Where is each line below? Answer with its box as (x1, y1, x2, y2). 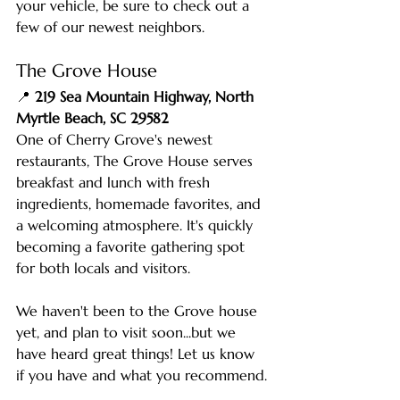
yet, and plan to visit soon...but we (16, 322, 240, 341)
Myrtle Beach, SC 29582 (16, 108, 169, 127)
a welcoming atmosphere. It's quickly (16, 215, 257, 234)
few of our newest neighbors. (16, 17, 204, 36)
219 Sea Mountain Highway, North (35, 87, 258, 105)
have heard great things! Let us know (16, 344, 259, 362)
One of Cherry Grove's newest (16, 129, 217, 148)
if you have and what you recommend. (16, 365, 267, 384)
